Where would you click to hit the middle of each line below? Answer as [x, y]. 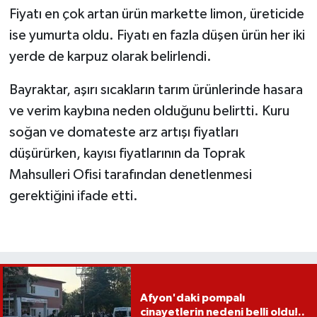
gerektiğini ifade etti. [73, 196]
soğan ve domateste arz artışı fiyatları [123, 132]
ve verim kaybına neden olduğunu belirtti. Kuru [149, 111]
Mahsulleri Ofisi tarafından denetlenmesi [130, 174]
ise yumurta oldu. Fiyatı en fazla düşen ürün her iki [157, 35]
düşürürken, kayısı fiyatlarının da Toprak [127, 153]
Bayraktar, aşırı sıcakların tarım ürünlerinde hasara [156, 90]
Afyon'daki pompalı [192, 298]
